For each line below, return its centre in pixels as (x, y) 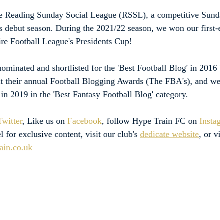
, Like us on (45, 121)
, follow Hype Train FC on (151, 121)
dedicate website (169, 134)
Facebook (84, 121)
